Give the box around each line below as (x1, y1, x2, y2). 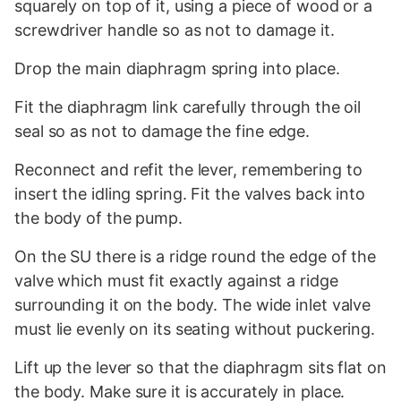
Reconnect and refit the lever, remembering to (14, 159, 363, 179)
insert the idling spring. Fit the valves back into (14, 183, 365, 203)
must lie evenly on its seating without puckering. (14, 319, 376, 338)
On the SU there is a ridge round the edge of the (14, 246, 377, 266)
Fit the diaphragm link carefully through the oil (14, 97, 362, 116)
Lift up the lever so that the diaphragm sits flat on (14, 357, 387, 377)
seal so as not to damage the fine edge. (14, 121, 311, 141)
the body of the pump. (14, 208, 183, 227)
